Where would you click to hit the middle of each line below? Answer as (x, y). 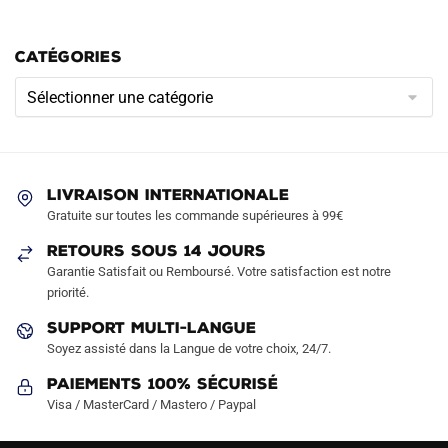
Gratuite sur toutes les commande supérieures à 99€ (195, 216)
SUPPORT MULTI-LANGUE (151, 328)
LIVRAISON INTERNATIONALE (168, 195)
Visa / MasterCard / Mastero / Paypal (151, 405)
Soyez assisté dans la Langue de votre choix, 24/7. (189, 349)
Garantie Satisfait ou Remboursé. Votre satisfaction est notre (219, 272)
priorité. (68, 293)
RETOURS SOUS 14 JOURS (156, 251)
